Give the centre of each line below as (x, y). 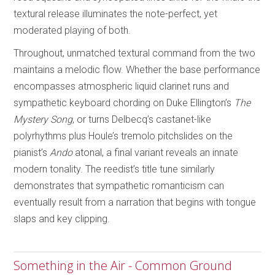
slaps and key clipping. (62, 219)
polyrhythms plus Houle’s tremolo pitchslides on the (123, 136)
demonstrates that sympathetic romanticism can (119, 185)
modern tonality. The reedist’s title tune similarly (114, 169)
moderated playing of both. (72, 30)
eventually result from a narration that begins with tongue (135, 202)
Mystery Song (43, 119)
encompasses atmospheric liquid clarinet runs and (122, 86)
